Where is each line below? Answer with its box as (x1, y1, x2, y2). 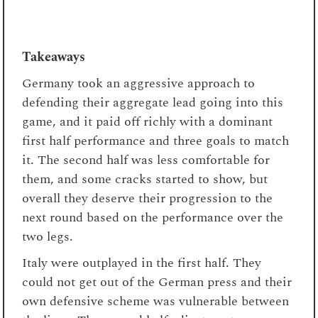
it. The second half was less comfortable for (22, 150, 270, 170)
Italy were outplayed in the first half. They (22, 253, 262, 273)
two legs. (22, 226, 74, 246)
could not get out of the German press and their (22, 272, 292, 292)
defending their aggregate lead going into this (22, 92, 284, 112)
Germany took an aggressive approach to (22, 73, 256, 93)
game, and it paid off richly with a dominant (22, 111, 273, 131)
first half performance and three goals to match (22, 131, 290, 150)
